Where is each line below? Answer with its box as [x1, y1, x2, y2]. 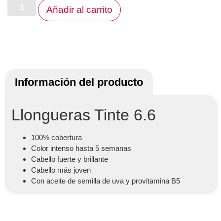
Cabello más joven [31, 165, 91, 174]
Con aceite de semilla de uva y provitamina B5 [31, 176, 180, 185]
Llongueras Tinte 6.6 [11, 106, 156, 124]
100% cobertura [31, 133, 82, 142]
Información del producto [15, 75, 143, 88]
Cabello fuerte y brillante [31, 154, 108, 163]
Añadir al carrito [46, 4, 113, 15]
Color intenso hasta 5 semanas [31, 144, 131, 152]
